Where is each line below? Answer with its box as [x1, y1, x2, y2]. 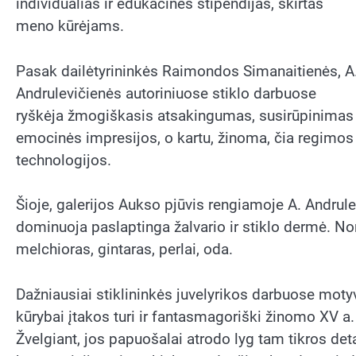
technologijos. [16, 150, 111, 169]
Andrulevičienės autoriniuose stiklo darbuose [16, 83, 316, 103]
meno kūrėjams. [16, 17, 124, 36]
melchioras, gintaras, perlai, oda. [16, 240, 233, 259]
